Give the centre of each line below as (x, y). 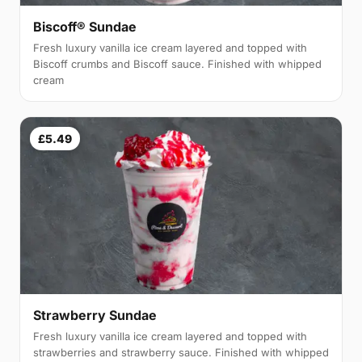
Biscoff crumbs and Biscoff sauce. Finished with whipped (177, 64)
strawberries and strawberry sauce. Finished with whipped (181, 352)
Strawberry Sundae (95, 315)
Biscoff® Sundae (85, 27)
